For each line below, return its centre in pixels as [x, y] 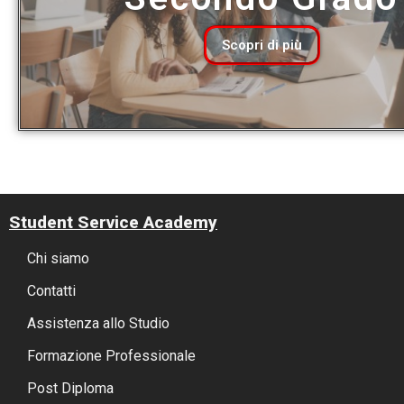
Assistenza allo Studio [98, 324]
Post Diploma [70, 389]
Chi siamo [58, 259]
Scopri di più [262, 45]
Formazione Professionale [111, 356]
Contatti [51, 291]
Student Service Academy [113, 223]
